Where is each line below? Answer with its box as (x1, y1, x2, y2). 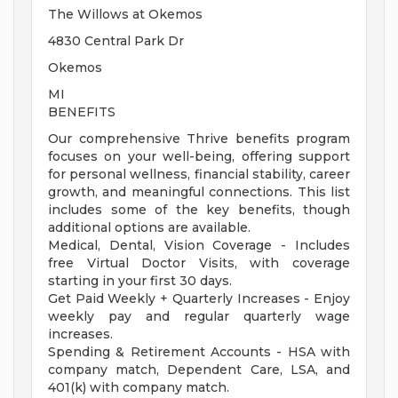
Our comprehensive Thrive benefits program (48, 131, 350, 147)
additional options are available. (48, 219, 251, 236)
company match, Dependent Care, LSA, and (48, 362, 350, 378)
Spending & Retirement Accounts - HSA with (48, 344, 350, 361)
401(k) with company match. (48, 379, 229, 396)
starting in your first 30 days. (48, 273, 232, 290)
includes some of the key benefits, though (48, 202, 350, 219)
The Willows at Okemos (48, 6, 203, 23)
